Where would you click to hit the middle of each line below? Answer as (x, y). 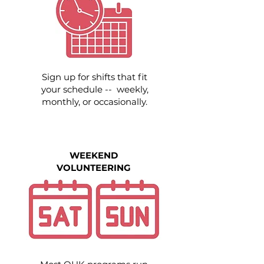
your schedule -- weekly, (95, 89)
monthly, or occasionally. (95, 102)
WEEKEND (94, 155)
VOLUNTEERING (94, 168)
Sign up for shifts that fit (95, 77)
